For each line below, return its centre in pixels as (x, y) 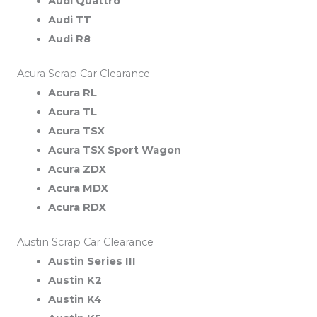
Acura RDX (77, 207)
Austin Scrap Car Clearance (85, 242)
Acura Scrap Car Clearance (83, 73)
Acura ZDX (77, 169)
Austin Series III (92, 261)
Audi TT (69, 20)
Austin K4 (75, 299)
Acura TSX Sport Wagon (114, 150)
